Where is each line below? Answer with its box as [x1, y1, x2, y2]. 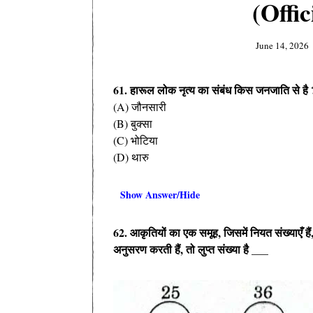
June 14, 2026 [255, 38, 309, 52]
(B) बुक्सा [113, 115, 152, 131]
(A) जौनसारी [113, 99, 166, 114]
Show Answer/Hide [120, 187, 200, 202]
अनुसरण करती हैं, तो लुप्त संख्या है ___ [113, 240, 268, 257]
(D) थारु [113, 149, 149, 164]
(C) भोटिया [113, 132, 158, 147]
